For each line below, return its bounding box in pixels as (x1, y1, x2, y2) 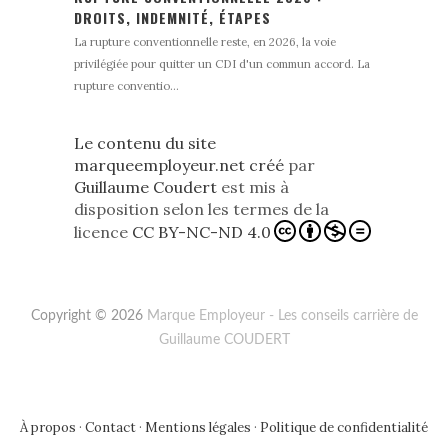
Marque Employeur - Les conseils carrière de (146, 309, 418, 324)
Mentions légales (145, 419, 251, 437)
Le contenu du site (74, 133, 216, 154)
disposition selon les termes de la (74, 199, 329, 220)
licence (74, 222, 132, 243)
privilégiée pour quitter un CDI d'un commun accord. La (74, 56, 370, 72)
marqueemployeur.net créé (74, 155, 284, 176)
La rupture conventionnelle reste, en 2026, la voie (74, 34, 336, 50)
